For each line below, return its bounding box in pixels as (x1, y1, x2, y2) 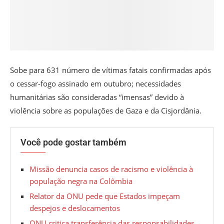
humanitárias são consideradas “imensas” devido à (10, 92, 184, 102)
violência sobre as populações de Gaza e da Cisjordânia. (10, 105, 201, 116)
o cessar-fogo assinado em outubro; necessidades (10, 78, 181, 89)
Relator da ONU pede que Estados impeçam (29, 191, 180, 201)
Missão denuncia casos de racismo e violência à (29, 164, 193, 174)
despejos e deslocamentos (29, 203, 120, 213)
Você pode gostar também (20, 137, 126, 148)
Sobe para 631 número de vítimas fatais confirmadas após (10, 65, 211, 75)
